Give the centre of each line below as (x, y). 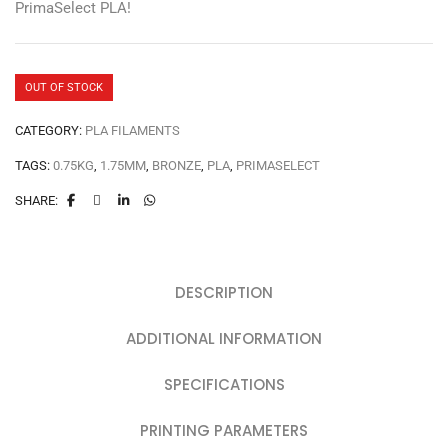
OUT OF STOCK (64, 87)
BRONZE (176, 165)
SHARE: (36, 200)
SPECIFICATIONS (224, 384)
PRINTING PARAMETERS (224, 430)
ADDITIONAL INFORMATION (224, 338)
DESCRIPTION (224, 292)
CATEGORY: (50, 130)
